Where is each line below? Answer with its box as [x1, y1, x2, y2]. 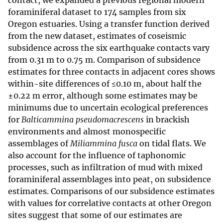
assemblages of [8, 138, 70, 149]
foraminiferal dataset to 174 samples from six [8, 7, 186, 17]
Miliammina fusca [70, 138, 137, 149]
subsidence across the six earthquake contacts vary [8, 43, 210, 53]
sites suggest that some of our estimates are [8, 210, 182, 221]
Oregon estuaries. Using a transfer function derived [8, 19, 210, 29]
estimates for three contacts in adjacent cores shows [8, 67, 215, 77]
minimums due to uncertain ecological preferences [8, 103, 208, 113]
